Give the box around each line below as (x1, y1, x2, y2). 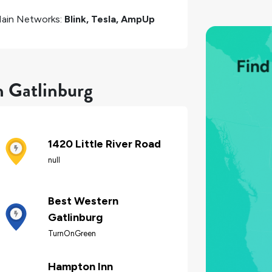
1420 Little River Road (48, 137, 161, 151)
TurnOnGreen (48, 229, 96, 239)
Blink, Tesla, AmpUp (64, 13, 155, 25)
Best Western (48, 194, 118, 208)
